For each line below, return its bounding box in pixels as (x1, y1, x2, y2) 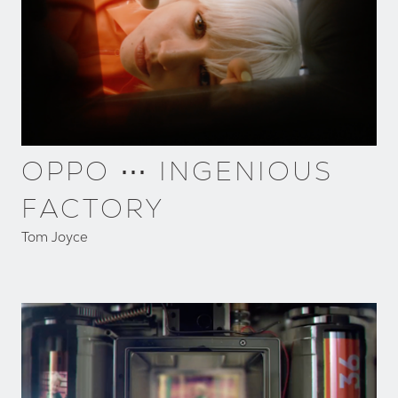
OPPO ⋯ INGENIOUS (21, 153, 333, 188)
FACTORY (21, 190, 165, 226)
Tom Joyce (21, 227, 88, 245)
